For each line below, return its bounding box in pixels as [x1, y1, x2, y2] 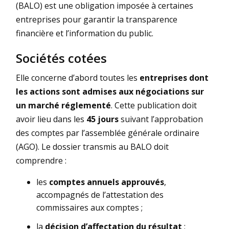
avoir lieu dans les [16, 113, 86, 125]
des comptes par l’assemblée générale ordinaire [16, 127, 199, 139]
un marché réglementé [16, 99, 111, 111]
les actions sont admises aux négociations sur [16, 85, 204, 97]
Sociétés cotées [16, 49, 107, 66]
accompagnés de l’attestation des [36, 189, 164, 200]
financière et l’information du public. [16, 27, 153, 39]
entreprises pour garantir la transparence [16, 13, 177, 25]
